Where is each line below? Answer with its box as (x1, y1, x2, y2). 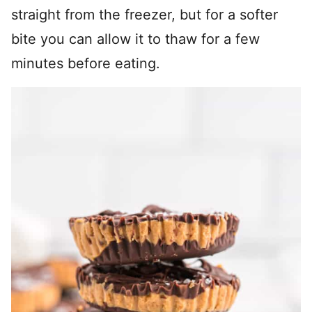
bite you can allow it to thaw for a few (11, 31, 260, 48)
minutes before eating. (11, 55, 160, 72)
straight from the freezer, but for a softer (11, 6, 278, 24)
